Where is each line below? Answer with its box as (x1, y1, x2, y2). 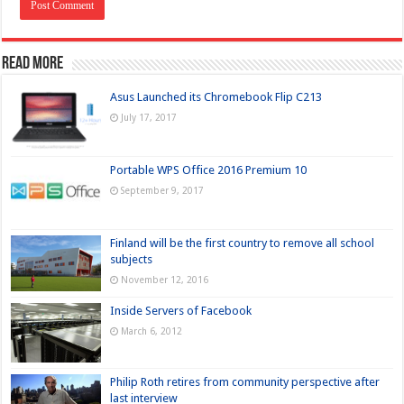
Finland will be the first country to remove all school (110, 235, 375, 250)
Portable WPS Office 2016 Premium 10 (110, 162, 308, 177)
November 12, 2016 (121, 273, 209, 285)
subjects (110, 252, 153, 266)
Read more (2, 54, 64, 73)
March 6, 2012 (121, 325, 183, 336)
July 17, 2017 (121, 111, 178, 123)
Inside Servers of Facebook (110, 303, 252, 317)
